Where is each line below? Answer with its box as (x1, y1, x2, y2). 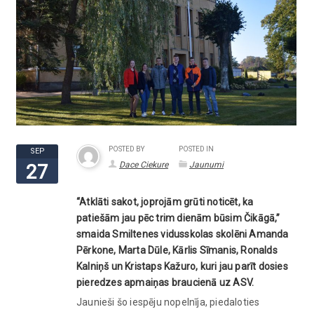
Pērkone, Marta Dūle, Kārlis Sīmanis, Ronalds (76, 244, 278, 256)
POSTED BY (109, 144, 144, 153)
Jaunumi (189, 159, 224, 170)
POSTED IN (179, 144, 214, 153)
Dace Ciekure (119, 159, 168, 170)
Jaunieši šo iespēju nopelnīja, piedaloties (76, 296, 260, 308)
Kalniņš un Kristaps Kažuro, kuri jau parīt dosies (76, 260, 288, 272)
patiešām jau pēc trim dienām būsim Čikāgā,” (76, 212, 280, 224)
